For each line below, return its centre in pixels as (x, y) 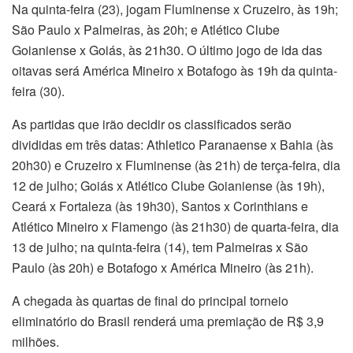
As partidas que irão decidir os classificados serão (152, 124)
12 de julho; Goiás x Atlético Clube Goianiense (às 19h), (168, 186)
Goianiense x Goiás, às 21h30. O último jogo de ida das (167, 50)
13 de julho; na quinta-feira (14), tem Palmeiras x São (160, 247)
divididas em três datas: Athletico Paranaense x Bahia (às (173, 145)
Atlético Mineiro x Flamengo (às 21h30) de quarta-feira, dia (175, 227)
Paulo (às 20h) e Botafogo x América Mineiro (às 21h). (163, 268)
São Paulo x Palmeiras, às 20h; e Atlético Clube (146, 30)
